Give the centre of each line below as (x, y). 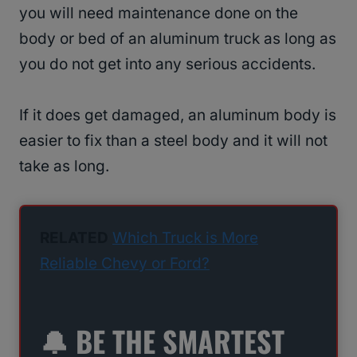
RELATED (74, 238)
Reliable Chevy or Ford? (125, 264)
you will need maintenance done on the (159, 14)
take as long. (64, 167)
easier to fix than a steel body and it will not (173, 141)
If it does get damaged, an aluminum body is (178, 116)
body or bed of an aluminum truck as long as (178, 39)
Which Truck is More (185, 238)
